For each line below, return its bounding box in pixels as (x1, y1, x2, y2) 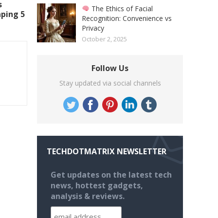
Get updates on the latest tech (50, 169, 172, 181)
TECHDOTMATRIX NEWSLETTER (47, 146, 166, 157)
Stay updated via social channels (59, 78, 161, 88)
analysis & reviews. (50, 191, 125, 202)
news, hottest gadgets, (50, 180, 143, 191)
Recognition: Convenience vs (82, 14, 172, 23)
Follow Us (91, 63, 128, 74)
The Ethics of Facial (89, 4, 153, 14)
